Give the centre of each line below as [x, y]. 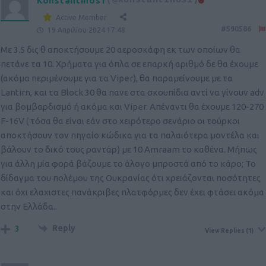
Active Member [81, 17]
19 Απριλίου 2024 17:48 [85, 30]
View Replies [225, 231]
